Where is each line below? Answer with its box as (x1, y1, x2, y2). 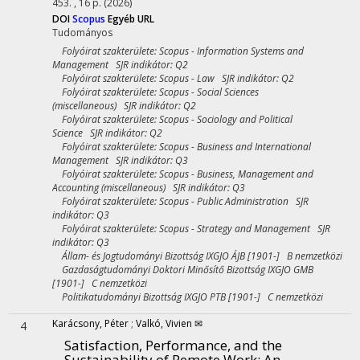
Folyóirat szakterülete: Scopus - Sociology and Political (52, 112, 292, 126)
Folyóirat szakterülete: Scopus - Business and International (52, 140, 311, 153)
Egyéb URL (108, 12, 154, 26)
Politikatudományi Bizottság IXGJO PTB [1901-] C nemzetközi (52, 290, 323, 304)
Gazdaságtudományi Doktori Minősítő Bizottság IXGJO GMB (52, 263, 313, 276)
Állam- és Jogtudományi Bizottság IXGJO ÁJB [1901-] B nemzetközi (52, 249, 342, 263)
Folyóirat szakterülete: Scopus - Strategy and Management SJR (52, 222, 330, 235)
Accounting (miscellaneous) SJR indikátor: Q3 (52, 181, 245, 194)
